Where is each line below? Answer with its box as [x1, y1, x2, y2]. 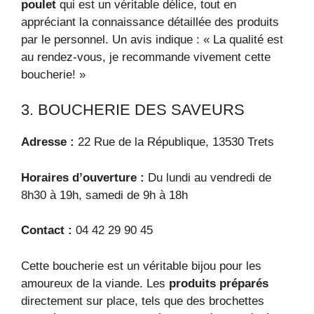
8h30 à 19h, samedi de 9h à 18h [21, 188, 188, 202]
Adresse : [21, 135, 74, 149]
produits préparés [169, 276, 268, 290]
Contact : [21, 224, 72, 237]
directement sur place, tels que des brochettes [21, 294, 264, 308]
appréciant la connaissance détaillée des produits [21, 15, 279, 29]
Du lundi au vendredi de [144, 170, 271, 184]
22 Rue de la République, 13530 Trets [74, 135, 274, 149]
